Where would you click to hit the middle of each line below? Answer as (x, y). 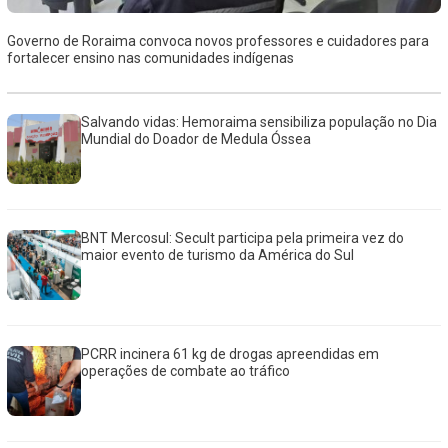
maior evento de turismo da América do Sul (218, 255)
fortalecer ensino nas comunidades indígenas (150, 58)
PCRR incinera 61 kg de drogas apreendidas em (230, 354)
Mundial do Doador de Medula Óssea (196, 139)
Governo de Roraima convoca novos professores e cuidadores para (217, 41)
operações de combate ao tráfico (186, 371)
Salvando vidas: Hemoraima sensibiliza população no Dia (259, 122)
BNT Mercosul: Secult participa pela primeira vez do (243, 238)
